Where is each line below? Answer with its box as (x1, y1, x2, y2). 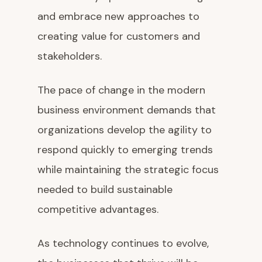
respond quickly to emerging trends (37, 143, 213, 157)
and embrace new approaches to (37, 9, 199, 24)
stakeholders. (37, 49, 102, 64)
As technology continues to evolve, (37, 236, 209, 251)
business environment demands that (37, 103, 216, 118)
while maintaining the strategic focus (37, 163, 219, 177)
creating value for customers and (37, 29, 200, 44)
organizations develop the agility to (37, 123, 212, 137)
